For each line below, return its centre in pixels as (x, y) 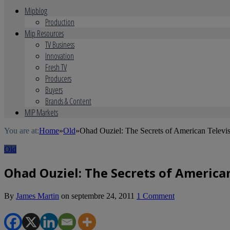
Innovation (60, 56)
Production (60, 22)
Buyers (54, 90)
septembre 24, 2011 (103, 196)
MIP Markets (41, 112)
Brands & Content (68, 101)
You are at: (22, 131)
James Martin (37, 196)
